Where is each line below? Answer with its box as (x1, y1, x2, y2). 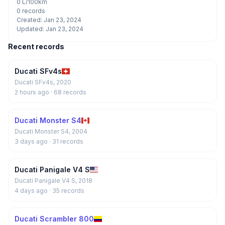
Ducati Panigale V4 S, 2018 (15, 177, 92, 184)
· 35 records (49, 187, 84, 194)
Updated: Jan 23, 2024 (17, 25, 83, 33)
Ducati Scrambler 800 (15, 214, 94, 223)
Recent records (8, 42, 64, 51)
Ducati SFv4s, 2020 (15, 78, 71, 86)
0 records (17, 7, 45, 15)
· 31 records (49, 138, 83, 145)
